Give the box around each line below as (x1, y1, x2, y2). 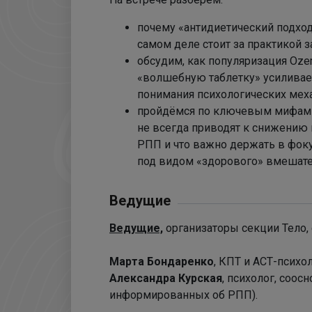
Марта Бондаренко (109, 255, 214, 268)
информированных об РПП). (109, 288, 258, 302)
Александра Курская (109, 272, 222, 285)
